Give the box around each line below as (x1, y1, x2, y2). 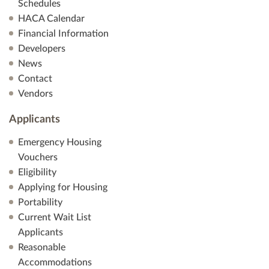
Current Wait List (18, 213, 91, 222)
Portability (18, 198, 62, 207)
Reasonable (18, 243, 65, 252)
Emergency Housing (18, 138, 101, 147)
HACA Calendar (18, 14, 85, 23)
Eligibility (18, 168, 56, 177)
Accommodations (18, 258, 92, 267)
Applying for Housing (18, 183, 107, 192)
